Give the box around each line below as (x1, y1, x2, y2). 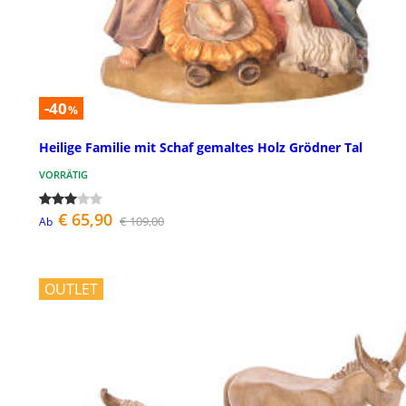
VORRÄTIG (39, 168, 88, 182)
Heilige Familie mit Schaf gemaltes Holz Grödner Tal (39, 139, 362, 157)
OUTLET (44, 279, 98, 300)
